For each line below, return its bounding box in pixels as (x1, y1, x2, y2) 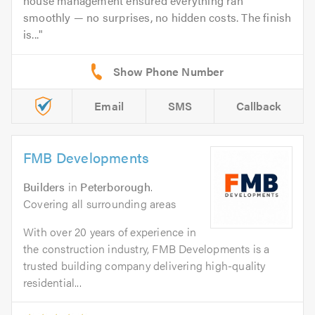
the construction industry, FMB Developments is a (23, 240, 270, 257)
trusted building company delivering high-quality (23, 257, 266, 274)
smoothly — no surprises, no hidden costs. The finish (23, 9, 292, 26)
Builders (23, 179, 65, 195)
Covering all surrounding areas (23, 195, 176, 212)
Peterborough (80, 179, 150, 195)
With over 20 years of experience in (23, 224, 196, 240)
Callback (236, 98, 282, 115)
